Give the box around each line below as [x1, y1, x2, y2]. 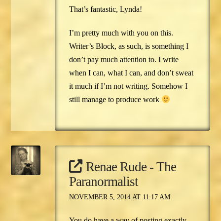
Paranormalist [69, 174, 138, 189]
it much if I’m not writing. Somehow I [69, 82, 187, 91]
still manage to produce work [69, 95, 161, 104]
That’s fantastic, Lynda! [69, 5, 142, 14]
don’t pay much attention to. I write [69, 55, 179, 64]
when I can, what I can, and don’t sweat [69, 69, 193, 77]
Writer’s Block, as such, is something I [69, 42, 188, 51]
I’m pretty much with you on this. [69, 29, 173, 37]
